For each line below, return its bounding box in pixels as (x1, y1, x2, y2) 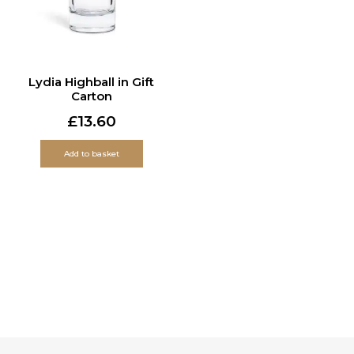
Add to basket (63, 148, 119, 159)
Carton (70, 88, 112, 104)
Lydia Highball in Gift (28, 73, 155, 89)
